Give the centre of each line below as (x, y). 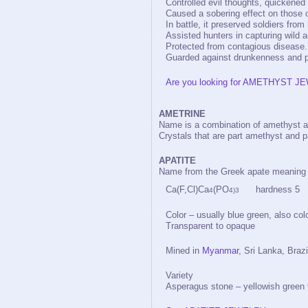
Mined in (184, 251)
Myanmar (220, 251)
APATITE (177, 161)
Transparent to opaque (210, 226)
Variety (179, 275)
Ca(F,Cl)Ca (187, 189)
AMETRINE (182, 114)
